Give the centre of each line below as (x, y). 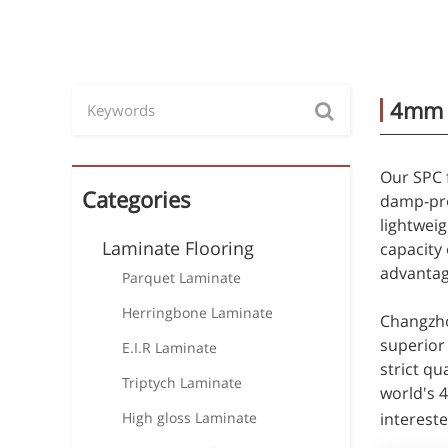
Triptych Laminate (182, 382)
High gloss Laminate (189, 417)
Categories (136, 199)
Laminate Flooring (178, 248)
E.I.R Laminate (169, 347)
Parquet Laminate (181, 277)
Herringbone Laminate (197, 312)
